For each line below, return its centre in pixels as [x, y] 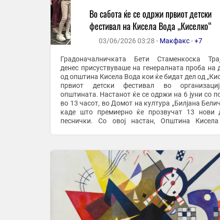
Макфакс [174, 41]
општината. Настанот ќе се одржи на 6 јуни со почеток [80, 94]
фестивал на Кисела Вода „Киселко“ [150, 26]
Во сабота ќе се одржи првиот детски [150, 14]
